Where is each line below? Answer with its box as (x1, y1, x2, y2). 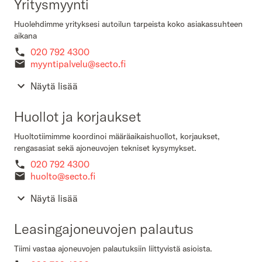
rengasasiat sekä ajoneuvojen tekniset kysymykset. (14, 143, 196, 153)
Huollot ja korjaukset (14, 108, 141, 125)
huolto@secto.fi (30, 170, 95, 182)
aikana (14, 30, 37, 41)
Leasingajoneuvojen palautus (14, 220, 194, 237)
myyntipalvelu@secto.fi (30, 58, 126, 70)
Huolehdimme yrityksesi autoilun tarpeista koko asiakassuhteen (14, 19, 243, 29)
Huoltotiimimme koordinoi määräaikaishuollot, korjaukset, (14, 131, 220, 142)
